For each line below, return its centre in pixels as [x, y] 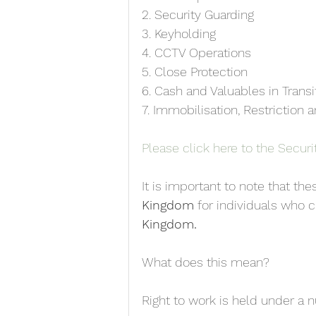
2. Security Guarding [198, 14]
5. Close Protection [195, 72]
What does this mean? [206, 262]
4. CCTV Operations [196, 53]
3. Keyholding [179, 34]
